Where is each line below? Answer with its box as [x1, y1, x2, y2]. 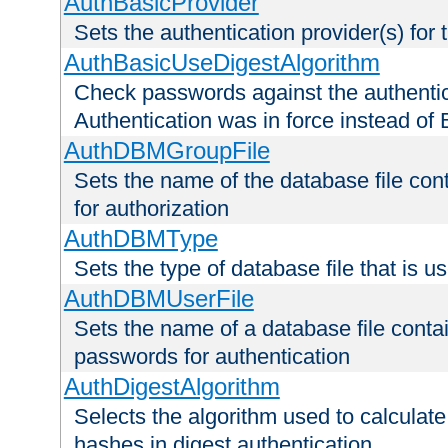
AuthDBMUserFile [63, 285, 254, 313]
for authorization [74, 196, 229, 222]
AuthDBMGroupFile [63, 137, 270, 165]
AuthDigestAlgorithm [63, 373, 280, 401]
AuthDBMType [63, 225, 218, 253]
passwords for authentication [74, 344, 350, 370]
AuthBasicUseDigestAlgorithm [63, 49, 380, 77]
